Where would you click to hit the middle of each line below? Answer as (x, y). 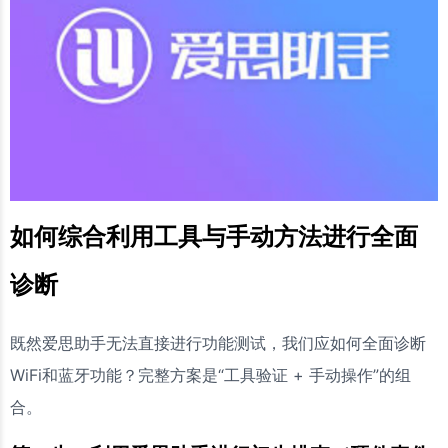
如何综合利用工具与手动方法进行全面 (214, 236)
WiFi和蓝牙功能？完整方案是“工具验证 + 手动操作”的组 (210, 374)
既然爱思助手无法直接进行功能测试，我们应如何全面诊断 (218, 342)
